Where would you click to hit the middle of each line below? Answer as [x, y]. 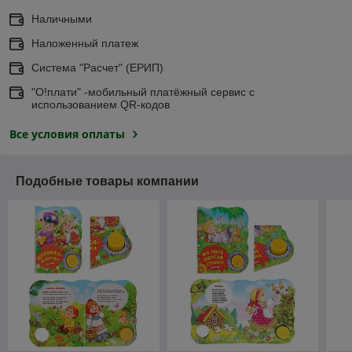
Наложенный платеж [85, 43]
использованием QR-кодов [101, 104]
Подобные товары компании [107, 181]
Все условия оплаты [67, 134]
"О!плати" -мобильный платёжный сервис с [143, 92]
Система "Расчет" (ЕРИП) [97, 67]
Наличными [62, 18]
